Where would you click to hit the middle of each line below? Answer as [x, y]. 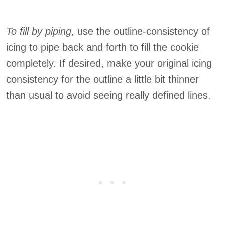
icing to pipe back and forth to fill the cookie [102, 47]
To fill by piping [39, 31]
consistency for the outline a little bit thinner [102, 79]
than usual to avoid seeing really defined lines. [108, 95]
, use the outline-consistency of [141, 31]
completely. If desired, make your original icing [109, 63]
